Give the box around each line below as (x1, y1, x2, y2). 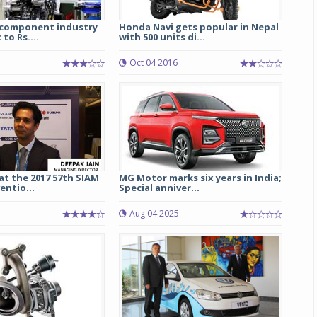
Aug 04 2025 (129, 207, 179, 219)
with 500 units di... (118, 30, 205, 43)
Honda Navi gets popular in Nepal (118, 21, 279, 33)
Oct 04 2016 (129, 57, 178, 69)
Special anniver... (118, 181, 200, 194)
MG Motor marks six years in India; (118, 171, 282, 184)
